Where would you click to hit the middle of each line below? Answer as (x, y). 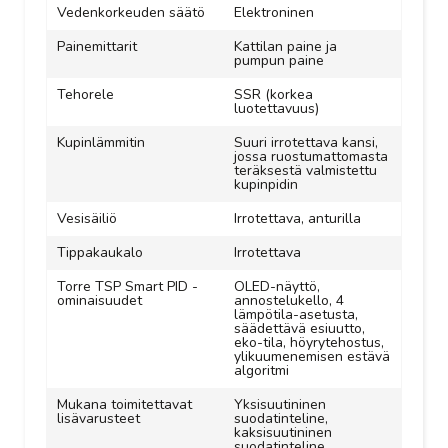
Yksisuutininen (280, 404)
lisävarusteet (98, 418)
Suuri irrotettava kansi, (306, 142)
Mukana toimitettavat (124, 404)
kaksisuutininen (283, 432)
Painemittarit (97, 46)
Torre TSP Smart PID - (127, 286)
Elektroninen (274, 12)
